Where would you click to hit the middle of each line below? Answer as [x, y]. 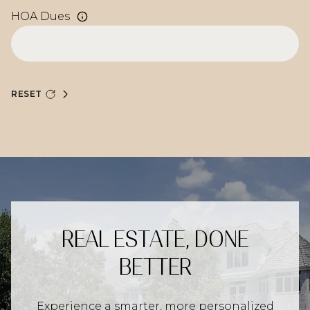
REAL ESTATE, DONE [155, 239]
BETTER [155, 267]
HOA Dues [40, 16]
